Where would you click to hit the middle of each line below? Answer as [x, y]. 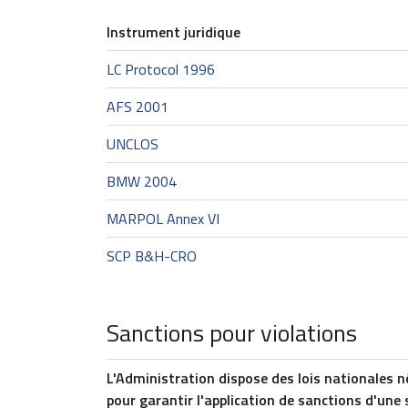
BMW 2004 [142, 181]
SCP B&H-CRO [152, 256]
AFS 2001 [138, 107]
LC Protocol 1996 [161, 69]
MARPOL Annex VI [163, 219]
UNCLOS [133, 144]
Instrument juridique [173, 32]
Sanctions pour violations [232, 333]
